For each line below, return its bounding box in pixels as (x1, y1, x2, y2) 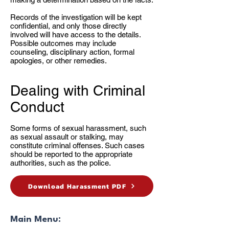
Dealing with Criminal (10, 82, 145, 99)
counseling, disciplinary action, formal (10, 48, 134, 56)
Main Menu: (10, 215, 61, 224)
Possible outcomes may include (10, 39, 116, 48)
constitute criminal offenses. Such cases (10, 141, 145, 150)
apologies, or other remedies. (10, 56, 107, 65)
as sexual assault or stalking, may (10, 132, 124, 141)
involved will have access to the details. (10, 30, 141, 39)
